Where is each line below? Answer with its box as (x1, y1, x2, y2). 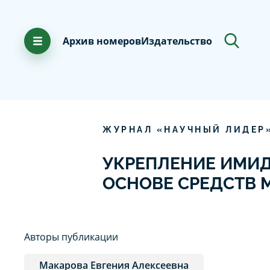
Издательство (141, 34, 212, 48)
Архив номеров (63, 34, 141, 48)
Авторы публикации (24, 230, 118, 243)
